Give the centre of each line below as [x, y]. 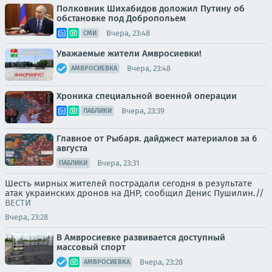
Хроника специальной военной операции [147, 96]
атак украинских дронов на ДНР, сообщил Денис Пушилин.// [134, 193]
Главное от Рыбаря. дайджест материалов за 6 [157, 138]
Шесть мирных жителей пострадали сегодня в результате [128, 183]
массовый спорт [91, 247]
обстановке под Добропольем [121, 18]
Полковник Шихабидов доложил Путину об [151, 8]
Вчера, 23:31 [118, 163]
